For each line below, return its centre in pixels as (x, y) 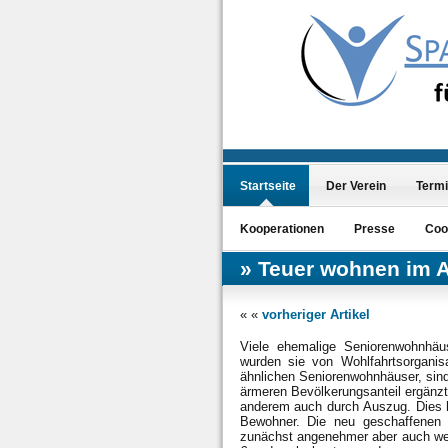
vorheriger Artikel (315, 314)
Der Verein (355, 186)
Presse (374, 229)
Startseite (267, 186)
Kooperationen (281, 229)
